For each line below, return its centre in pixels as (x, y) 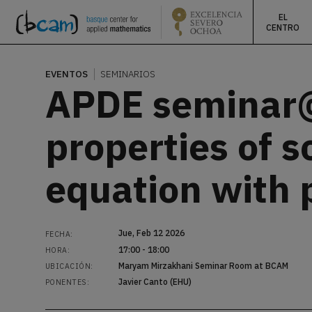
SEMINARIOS (128, 74)
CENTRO (283, 27)
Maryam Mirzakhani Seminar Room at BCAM (203, 266)
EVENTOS (66, 74)
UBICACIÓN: (69, 266)
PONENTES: (67, 282)
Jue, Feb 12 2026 (151, 233)
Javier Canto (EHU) (155, 282)
